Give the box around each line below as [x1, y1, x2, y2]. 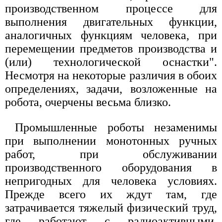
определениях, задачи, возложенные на [5, 82, 217, 95]
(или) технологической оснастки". [5, 55, 217, 68]
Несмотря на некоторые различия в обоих [5, 68, 217, 82]
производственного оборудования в [5, 161, 217, 174]
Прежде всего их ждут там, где [5, 187, 217, 201]
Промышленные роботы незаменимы [15, 120, 217, 134]
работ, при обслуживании [5, 147, 217, 161]
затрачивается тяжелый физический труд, [5, 201, 217, 214]
